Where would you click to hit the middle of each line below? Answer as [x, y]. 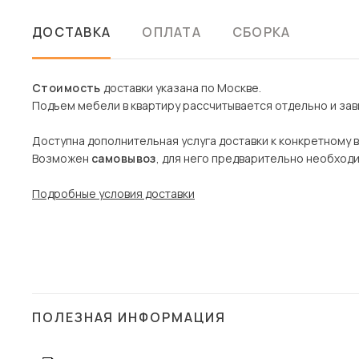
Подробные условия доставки [113, 194]
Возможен [62, 158]
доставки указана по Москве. [181, 88]
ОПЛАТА [171, 32]
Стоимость [67, 88]
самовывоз [124, 158]
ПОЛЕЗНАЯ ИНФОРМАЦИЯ [129, 317]
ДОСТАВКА [72, 32]
